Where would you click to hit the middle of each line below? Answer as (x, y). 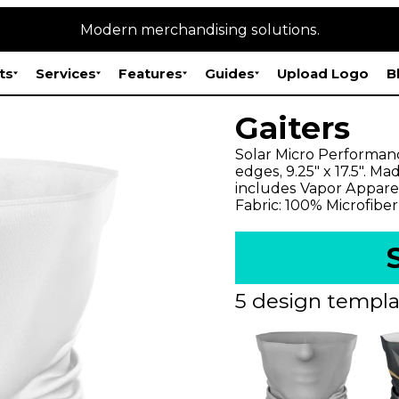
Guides (230, 73)
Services (66, 73)
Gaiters (293, 128)
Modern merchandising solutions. (199, 29)
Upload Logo (323, 73)
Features (151, 73)
